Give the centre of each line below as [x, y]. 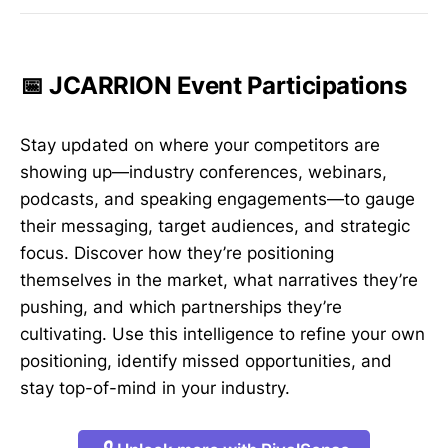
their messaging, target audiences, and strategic [215, 226]
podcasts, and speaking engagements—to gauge [217, 199]
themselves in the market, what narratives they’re [219, 280]
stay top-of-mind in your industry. [155, 388]
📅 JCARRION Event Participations [213, 85]
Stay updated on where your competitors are [200, 145]
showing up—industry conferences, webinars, [203, 172]
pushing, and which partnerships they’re [181, 307]
